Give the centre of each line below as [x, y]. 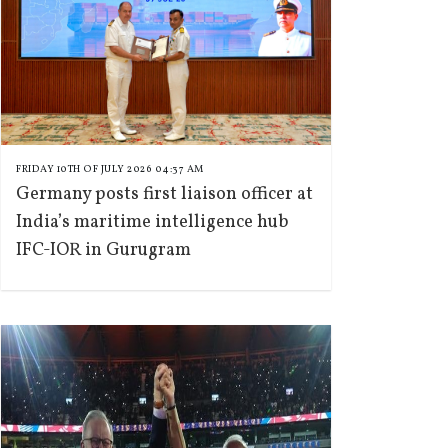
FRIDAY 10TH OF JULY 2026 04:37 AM [110, 169]
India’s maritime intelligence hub [152, 222]
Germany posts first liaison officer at [164, 194]
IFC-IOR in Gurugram [103, 250]
